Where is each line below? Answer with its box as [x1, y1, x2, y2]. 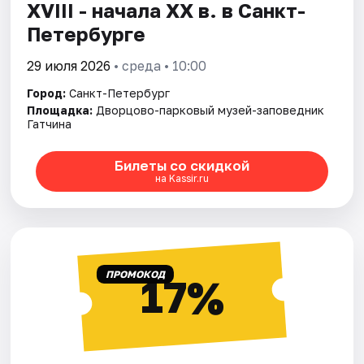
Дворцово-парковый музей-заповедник [96, 102, 325, 117]
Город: [27, 85, 67, 100]
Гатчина [27, 116, 72, 131]
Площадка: [27, 102, 93, 117]
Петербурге [27, 21, 146, 45]
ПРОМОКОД [105, 267, 165, 280]
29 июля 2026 [27, 57, 111, 74]
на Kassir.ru [154, 172, 209, 185]
